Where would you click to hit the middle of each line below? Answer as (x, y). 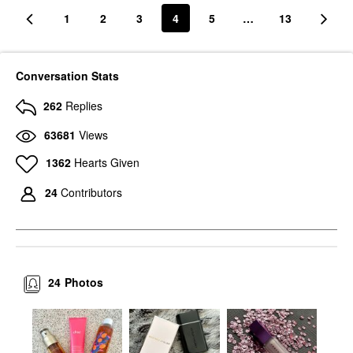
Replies (84, 106)
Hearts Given (106, 162)
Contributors (91, 193)
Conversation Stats (67, 76)
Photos (84, 282)
